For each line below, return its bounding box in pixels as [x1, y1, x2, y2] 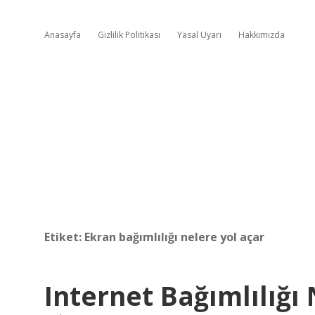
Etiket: [44, 229, 84, 245]
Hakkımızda [238, 29, 285, 41]
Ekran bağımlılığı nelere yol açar [84, 229, 264, 245]
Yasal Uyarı [177, 29, 221, 41]
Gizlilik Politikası [98, 29, 160, 41]
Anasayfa [44, 29, 81, 41]
